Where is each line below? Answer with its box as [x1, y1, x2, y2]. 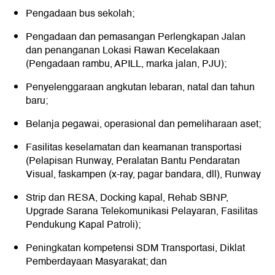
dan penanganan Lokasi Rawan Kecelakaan [26, 42, 220, 59]
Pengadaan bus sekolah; [26, 6, 134, 22]
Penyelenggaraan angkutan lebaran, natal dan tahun [26, 79, 255, 96]
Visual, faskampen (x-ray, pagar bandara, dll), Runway [26, 166, 261, 183]
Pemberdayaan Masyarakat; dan [26, 254, 167, 270]
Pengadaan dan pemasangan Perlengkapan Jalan [26, 29, 246, 45]
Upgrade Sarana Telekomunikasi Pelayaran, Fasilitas [26, 203, 258, 220]
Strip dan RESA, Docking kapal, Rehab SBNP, [26, 190, 228, 206]
